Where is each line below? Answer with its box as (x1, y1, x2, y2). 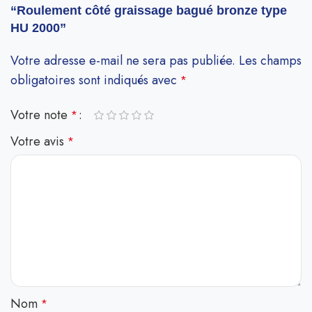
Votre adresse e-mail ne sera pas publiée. (10, 52, 235, 70)
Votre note (10, 106, 71, 125)
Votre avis (10, 132, 68, 151)
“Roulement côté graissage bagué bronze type (10, 3, 287, 18)
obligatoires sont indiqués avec (10, 71, 180, 90)
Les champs (239, 52, 302, 70)
